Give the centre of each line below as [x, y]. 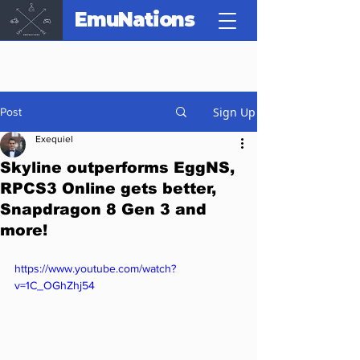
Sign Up [234, 112]
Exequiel [54, 139]
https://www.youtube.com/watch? [95, 268]
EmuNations [135, 20]
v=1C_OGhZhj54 [55, 285]
